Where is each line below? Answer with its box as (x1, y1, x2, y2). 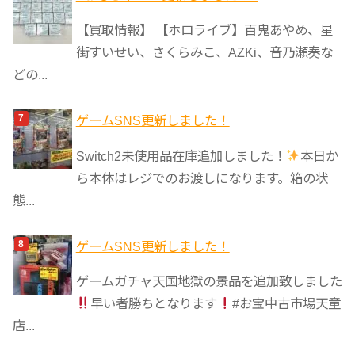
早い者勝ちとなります (90, 296, 218, 311)
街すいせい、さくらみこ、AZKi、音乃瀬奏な (75, 45, 333, 60)
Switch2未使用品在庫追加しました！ (75, 148, 286, 163)
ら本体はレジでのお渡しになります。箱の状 (75, 170, 328, 185)
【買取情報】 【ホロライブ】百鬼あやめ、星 (75, 23, 333, 38)
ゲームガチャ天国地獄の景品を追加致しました (75, 273, 342, 288)
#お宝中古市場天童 (232, 296, 342, 311)
